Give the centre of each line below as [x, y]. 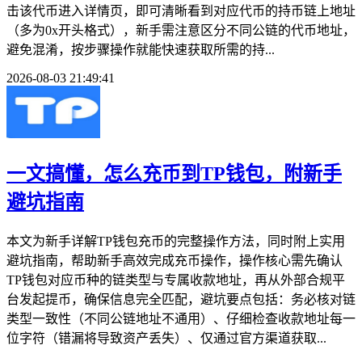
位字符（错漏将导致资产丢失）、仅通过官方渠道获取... [166, 338]
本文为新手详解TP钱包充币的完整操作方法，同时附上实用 [176, 241]
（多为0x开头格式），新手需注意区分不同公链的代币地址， [181, 31]
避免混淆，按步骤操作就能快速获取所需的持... [141, 50]
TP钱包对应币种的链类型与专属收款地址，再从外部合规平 [176, 280]
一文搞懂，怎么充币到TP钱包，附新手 [174, 174]
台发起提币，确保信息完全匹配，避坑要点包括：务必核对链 [181, 299]
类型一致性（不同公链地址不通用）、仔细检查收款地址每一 [181, 318]
